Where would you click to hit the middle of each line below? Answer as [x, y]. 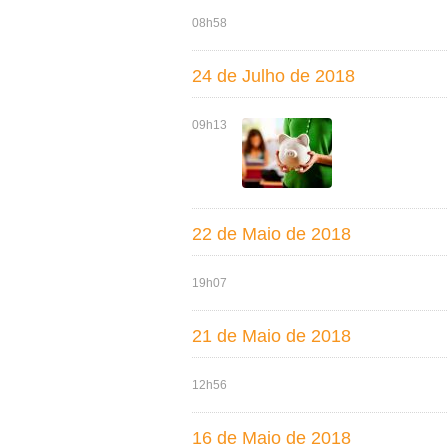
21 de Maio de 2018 [271, 336]
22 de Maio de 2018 [271, 234]
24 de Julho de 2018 [273, 76]
